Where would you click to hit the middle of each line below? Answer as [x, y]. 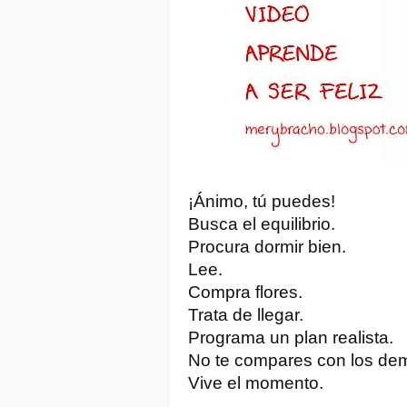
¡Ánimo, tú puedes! [262, 201]
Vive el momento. [256, 382]
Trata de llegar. [246, 314]
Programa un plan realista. [291, 337]
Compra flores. [245, 292]
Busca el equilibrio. [262, 223]
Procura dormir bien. [267, 246]
